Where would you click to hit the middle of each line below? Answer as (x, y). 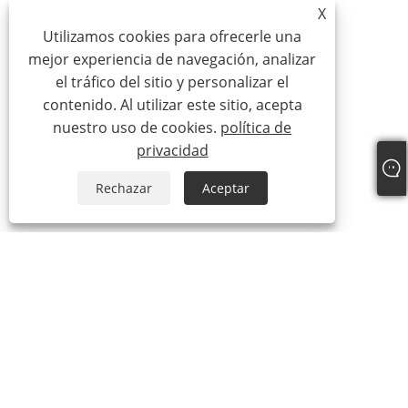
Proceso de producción (124, 388)
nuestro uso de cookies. (137, 127)
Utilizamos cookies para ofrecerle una (173, 36)
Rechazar (123, 188)
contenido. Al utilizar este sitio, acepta (172, 105)
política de (256, 127)
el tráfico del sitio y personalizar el (173, 82)
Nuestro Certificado (114, 355)
